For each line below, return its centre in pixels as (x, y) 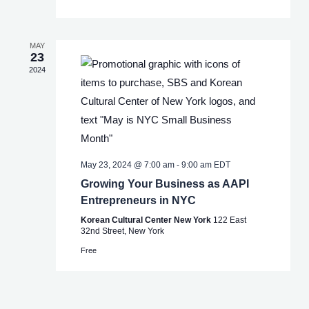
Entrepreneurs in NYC (138, 200)
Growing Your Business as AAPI (165, 183)
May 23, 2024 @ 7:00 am (127, 165)
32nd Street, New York (122, 231)
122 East (229, 220)
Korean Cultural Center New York (147, 220)
